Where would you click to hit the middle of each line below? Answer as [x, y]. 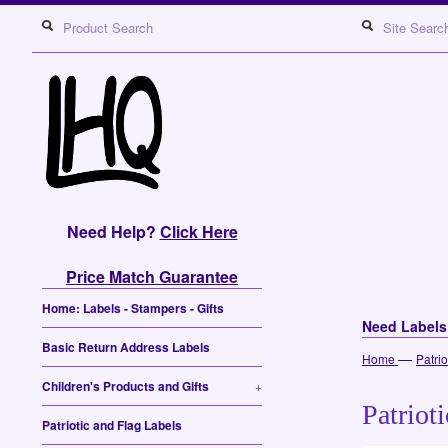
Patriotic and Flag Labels [112, 425]
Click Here [198, 231]
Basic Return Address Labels [126, 347]
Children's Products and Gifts [125, 386]
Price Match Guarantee [152, 276]
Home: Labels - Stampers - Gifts [133, 308]
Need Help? [113, 231]
